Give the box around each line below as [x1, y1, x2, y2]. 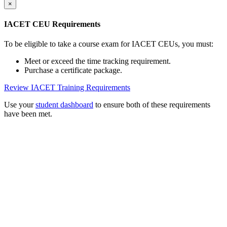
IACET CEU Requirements [4, 20, 100, 29]
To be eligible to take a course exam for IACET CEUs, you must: [4, 40, 213, 49]
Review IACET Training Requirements [4, 83, 130, 92]
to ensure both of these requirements [93, 100, 210, 109]
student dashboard [35, 100, 93, 109]
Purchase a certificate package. [24, 66, 122, 75]
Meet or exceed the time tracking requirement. [24, 57, 171, 66]
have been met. [4, 109, 52, 119]
